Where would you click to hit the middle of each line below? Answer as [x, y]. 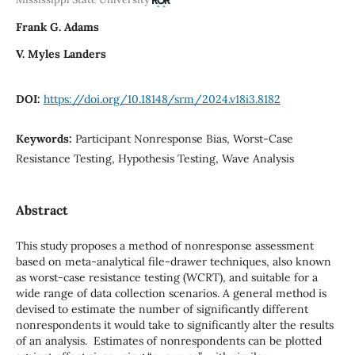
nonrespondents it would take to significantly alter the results [174, 324]
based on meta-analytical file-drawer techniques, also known [173, 261]
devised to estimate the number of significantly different [162, 309]
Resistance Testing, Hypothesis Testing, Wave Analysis [155, 158]
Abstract [42, 210]
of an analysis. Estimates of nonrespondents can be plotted [168, 340]
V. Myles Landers [61, 53]
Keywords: [45, 138]
